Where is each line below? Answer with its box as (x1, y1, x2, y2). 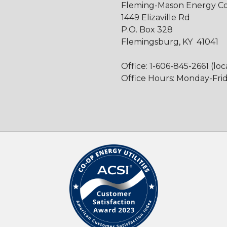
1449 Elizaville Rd (121, 12, 190, 22)
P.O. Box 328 (121, 24, 173, 34)
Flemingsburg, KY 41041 (121, 36, 218, 47)
